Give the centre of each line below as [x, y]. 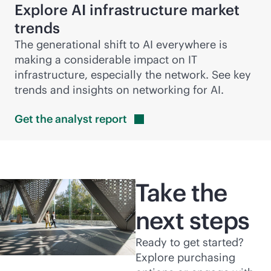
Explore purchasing [185, 257]
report [111, 119]
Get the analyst [55, 119]
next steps [192, 220]
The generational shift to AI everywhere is [121, 44]
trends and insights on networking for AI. [119, 90]
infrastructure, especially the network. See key [133, 75]
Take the [181, 193]
